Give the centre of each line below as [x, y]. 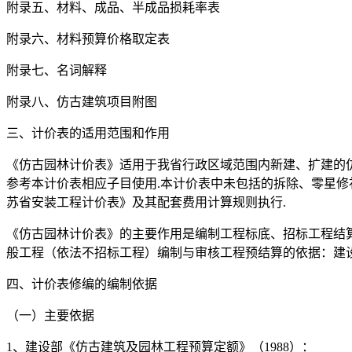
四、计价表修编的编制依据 [82, 284]
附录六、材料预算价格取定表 [88, 39]
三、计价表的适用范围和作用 [88, 134]
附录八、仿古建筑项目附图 [82, 102]
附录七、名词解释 [57, 71]
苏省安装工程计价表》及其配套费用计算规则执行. [146, 203]
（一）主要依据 [50, 316]
